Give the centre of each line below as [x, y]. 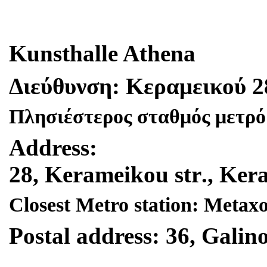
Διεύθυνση [60, 86]
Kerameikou [107, 174]
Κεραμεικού [186, 86]
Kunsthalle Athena [102, 53]
